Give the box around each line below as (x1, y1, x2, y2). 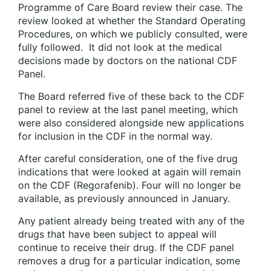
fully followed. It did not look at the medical (18, 41, 222, 54)
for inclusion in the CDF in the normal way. (18, 130, 212, 143)
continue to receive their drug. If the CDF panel (18, 241, 234, 254)
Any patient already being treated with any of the (18, 215, 244, 227)
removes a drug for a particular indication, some (18, 255, 240, 267)
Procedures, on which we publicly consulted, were (18, 28, 247, 41)
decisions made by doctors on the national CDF (18, 54, 237, 67)
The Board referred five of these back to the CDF (18, 90, 244, 103)
